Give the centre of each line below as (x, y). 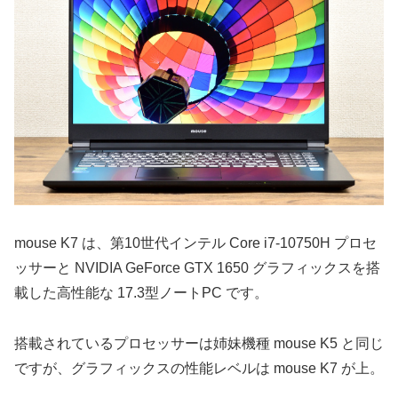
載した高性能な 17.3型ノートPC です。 (141, 292)
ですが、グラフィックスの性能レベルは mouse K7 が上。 (199, 368)
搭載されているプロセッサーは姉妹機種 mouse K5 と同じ (199, 343)
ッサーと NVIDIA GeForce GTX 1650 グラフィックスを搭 (197, 267)
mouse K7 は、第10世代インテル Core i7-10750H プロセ (195, 243)
